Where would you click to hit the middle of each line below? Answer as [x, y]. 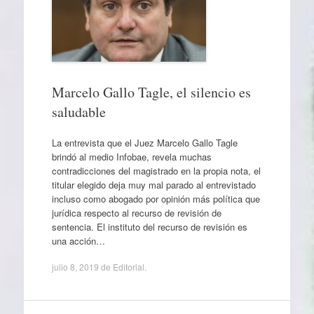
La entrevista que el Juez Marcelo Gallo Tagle [144, 142]
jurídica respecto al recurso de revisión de [136, 212]
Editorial [128, 267]
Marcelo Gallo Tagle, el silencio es [151, 92]
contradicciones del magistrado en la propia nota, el [156, 170]
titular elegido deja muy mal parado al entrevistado [153, 184]
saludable [78, 112]
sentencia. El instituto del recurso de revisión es [149, 226]
